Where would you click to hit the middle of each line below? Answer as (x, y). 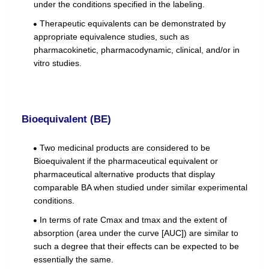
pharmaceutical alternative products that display (124, 174)
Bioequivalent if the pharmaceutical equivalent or (126, 161)
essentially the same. (74, 260)
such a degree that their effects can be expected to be (136, 246)
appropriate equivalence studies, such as (111, 37)
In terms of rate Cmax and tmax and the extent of (133, 220)
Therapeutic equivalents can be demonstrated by (133, 24)
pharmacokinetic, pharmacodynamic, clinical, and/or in (137, 50)
